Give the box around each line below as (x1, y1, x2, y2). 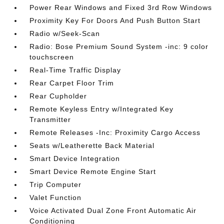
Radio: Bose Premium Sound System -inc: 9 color (29, 42, 209, 50)
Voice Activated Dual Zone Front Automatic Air (29, 206, 197, 214)
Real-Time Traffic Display (29, 66, 121, 74)
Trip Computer (29, 180, 82, 188)
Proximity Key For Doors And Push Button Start (29, 16, 201, 24)
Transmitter (29, 115, 71, 123)
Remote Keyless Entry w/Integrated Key (29, 105, 174, 113)
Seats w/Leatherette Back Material (29, 141, 155, 149)
